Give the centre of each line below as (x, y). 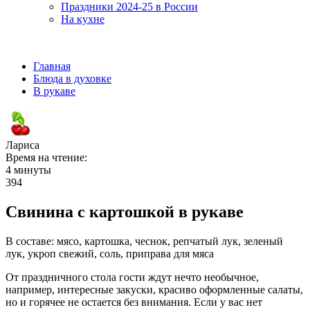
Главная (52, 66)
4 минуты (28, 170)
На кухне (83, 19)
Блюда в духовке (72, 79)
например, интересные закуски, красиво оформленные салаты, (154, 289)
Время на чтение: (46, 157)
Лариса (22, 145)
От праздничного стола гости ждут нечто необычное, (132, 277)
